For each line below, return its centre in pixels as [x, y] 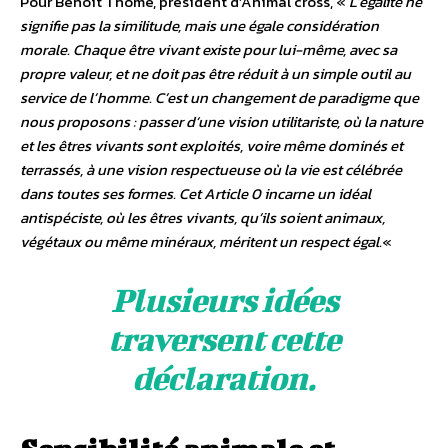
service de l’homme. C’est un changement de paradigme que [219, 98]
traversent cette [224, 339]
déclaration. [224, 378]
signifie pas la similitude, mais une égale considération [199, 26]
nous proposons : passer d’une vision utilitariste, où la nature [221, 122]
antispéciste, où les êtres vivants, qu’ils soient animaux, [202, 218]
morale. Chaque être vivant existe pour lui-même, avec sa [208, 50]
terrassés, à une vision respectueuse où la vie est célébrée [211, 170]
